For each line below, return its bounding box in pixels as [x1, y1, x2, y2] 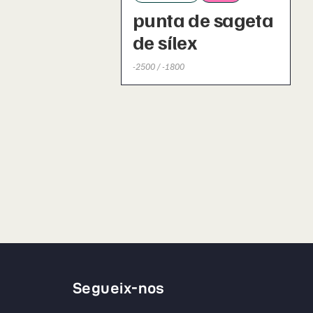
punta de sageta [132, 6, 274, 31]
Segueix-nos [73, 279, 165, 297]
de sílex [132, 29, 197, 54]
